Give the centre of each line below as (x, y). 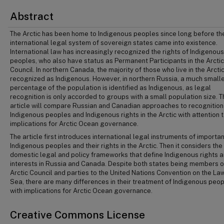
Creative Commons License (77, 215)
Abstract (32, 16)
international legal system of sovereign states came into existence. (114, 43)
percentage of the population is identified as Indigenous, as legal (110, 88)
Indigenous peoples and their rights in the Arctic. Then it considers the (116, 146)
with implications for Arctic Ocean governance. (81, 191)
